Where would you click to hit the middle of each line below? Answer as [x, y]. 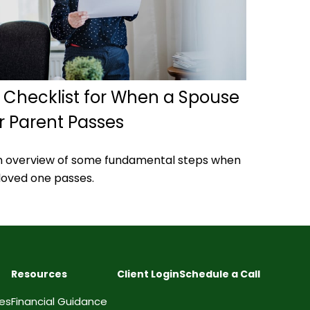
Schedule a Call [220, 274]
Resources [39, 274]
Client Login [148, 274]
